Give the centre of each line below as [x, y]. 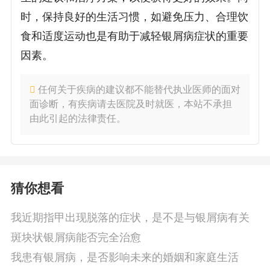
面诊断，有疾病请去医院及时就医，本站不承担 [130, 104]
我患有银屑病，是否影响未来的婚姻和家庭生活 [124, 257]
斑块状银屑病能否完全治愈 [76, 238]
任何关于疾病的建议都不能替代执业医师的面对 [139, 90]
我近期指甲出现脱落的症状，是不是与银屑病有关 [130, 218]
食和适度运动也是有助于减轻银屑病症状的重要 [135, 36]
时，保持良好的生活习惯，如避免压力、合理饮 [135, 17]
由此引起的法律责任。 [77, 119]
